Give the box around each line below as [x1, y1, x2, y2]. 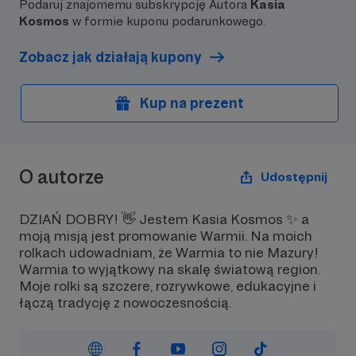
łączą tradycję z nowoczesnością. [19, 294, 231, 311]
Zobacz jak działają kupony [19, 48, 202, 65]
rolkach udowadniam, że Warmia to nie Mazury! [19, 244, 319, 261]
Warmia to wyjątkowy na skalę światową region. [19, 261, 320, 277]
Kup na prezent [140, 95, 244, 111]
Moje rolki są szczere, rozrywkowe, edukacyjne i [19, 277, 316, 294]
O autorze [19, 164, 104, 188]
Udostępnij [261, 169, 327, 184]
